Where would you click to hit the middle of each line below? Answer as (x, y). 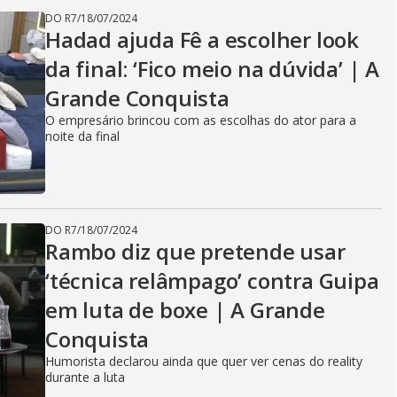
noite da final (82, 136)
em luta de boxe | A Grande (185, 310)
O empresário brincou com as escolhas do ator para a (201, 120)
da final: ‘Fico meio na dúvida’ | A (212, 69)
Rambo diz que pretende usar (195, 251)
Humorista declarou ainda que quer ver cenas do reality (204, 361)
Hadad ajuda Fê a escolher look (202, 39)
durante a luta (85, 377)
